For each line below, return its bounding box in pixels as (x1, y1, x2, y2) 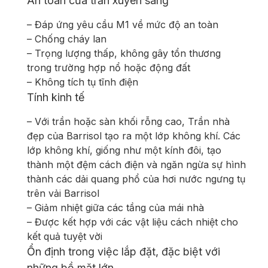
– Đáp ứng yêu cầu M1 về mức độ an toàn (27, 19, 218, 31)
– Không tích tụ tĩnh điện (27, 76, 138, 89)
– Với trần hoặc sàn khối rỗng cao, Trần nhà (27, 115, 230, 128)
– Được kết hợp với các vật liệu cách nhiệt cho (27, 216, 238, 229)
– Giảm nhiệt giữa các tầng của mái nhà (27, 202, 204, 214)
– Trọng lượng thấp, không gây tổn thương (27, 47, 221, 60)
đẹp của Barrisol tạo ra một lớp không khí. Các (27, 130, 240, 142)
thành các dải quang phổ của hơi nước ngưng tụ (27, 173, 245, 185)
